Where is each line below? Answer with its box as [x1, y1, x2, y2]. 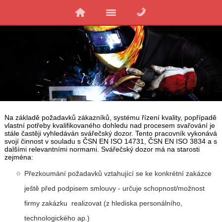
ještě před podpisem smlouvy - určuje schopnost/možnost [24, 184, 205, 192]
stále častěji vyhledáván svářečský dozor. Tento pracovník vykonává [4, 129, 217, 137]
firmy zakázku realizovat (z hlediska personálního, [24, 199, 182, 207]
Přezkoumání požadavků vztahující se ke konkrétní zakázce [24, 169, 212, 177]
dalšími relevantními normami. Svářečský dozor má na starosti [4, 145, 200, 153]
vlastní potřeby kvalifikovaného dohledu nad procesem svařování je [4, 121, 215, 129]
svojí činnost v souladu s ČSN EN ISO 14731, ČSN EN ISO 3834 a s [4, 137, 217, 145]
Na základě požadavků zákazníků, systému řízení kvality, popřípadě [4, 113, 217, 121]
